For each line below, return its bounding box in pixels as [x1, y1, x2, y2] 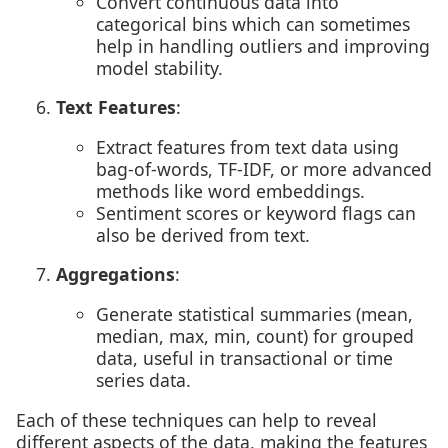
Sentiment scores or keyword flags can [96, 200, 416, 225]
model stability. [96, 55, 223, 80]
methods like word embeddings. [96, 178, 365, 203]
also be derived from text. [96, 222, 310, 247]
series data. [96, 368, 191, 393]
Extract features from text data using [96, 134, 399, 159]
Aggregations [56, 262, 175, 287]
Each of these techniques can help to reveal [16, 407, 377, 432]
